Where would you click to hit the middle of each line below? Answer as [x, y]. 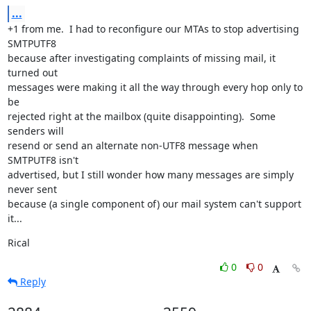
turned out [32, 73]
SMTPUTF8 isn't [43, 160]
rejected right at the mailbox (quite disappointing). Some [141, 116]
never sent [32, 189]
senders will [35, 131]
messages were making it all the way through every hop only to [155, 87]
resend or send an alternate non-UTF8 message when [133, 145]
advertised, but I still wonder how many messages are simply [150, 175]
